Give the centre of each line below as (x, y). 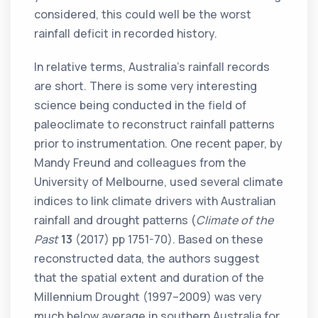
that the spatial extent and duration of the (149, 278)
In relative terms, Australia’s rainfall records (152, 67)
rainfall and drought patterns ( (115, 220)
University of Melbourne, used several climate (159, 182)
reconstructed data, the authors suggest (147, 259)
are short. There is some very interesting (146, 86)
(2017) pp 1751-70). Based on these (168, 240)
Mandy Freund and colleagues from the (141, 163)
